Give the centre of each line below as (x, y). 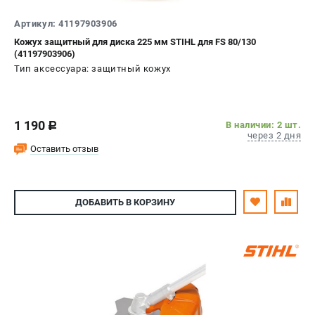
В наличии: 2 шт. (263, 124)
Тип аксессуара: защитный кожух (92, 68)
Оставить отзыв (64, 148)
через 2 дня (274, 135)
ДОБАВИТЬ (99, 202)
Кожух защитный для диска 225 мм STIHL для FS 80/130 (135, 41)
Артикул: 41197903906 (66, 23)
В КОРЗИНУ (149, 202)
